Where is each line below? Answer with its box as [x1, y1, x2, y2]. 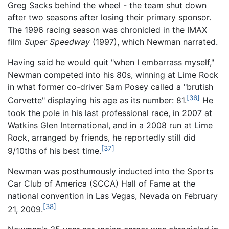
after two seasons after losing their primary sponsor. [8, 12, 211, 23]
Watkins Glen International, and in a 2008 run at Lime [8, 120, 213, 130]
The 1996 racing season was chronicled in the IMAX [8, 25, 207, 35]
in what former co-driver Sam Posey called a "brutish [8, 82, 213, 93]
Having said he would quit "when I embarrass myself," [8, 57, 214, 68]
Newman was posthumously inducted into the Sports [8, 166, 213, 177]
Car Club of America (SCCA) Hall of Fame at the [8, 178, 195, 189]
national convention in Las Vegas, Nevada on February [8, 191, 218, 201]
